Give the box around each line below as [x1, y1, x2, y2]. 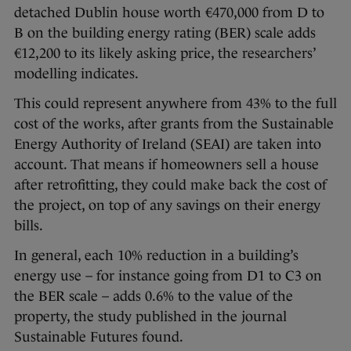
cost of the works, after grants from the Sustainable [14, 116, 334, 132]
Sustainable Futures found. [14, 329, 183, 346]
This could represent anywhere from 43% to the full [14, 96, 337, 112]
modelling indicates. [14, 66, 139, 82]
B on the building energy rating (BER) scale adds [14, 25, 316, 42]
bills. [14, 218, 43, 234]
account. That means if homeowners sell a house [14, 157, 319, 173]
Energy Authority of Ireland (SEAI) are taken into [14, 136, 321, 153]
